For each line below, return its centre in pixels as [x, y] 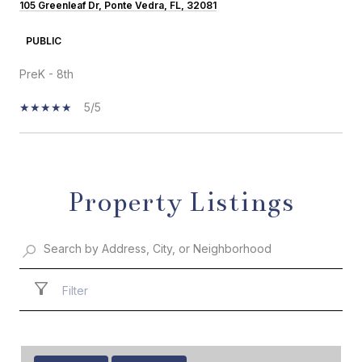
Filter [75, 291]
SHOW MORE [56, 179]
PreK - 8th [46, 74]
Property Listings [181, 202]
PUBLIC [44, 41]
